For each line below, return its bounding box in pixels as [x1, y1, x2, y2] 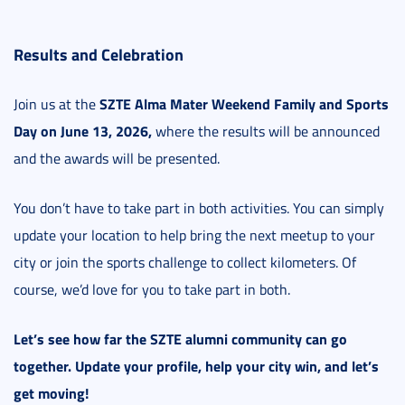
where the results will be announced [152, 121, 380, 142]
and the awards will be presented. [14, 148, 220, 169]
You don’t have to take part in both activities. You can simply [14, 198, 384, 219]
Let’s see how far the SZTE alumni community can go [14, 328, 347, 350]
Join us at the [14, 94, 99, 115]
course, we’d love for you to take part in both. [14, 279, 290, 300]
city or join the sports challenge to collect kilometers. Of [14, 252, 356, 273]
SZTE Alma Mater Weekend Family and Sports [99, 93, 389, 115]
